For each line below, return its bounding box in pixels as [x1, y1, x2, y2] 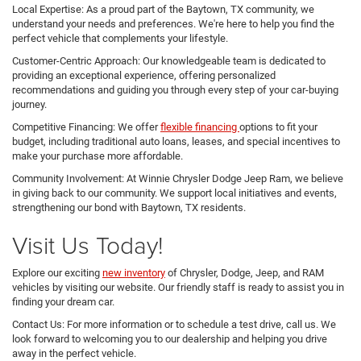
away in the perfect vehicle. [12, 346, 136, 359]
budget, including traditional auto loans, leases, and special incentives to [12, 135, 340, 147]
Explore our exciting [12, 266, 102, 279]
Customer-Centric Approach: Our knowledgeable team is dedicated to [12, 54, 326, 67]
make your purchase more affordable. [12, 149, 183, 162]
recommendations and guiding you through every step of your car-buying [12, 83, 338, 96]
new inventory [102, 266, 165, 279]
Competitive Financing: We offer [12, 120, 160, 133]
